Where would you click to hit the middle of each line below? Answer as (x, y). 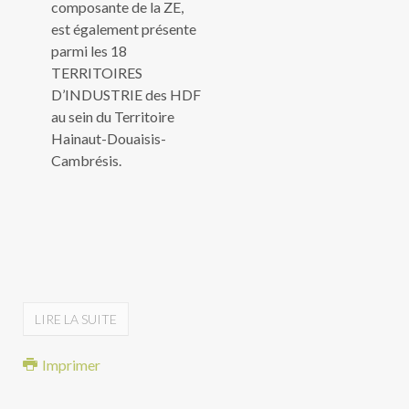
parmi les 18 (89, 51)
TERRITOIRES (97, 73)
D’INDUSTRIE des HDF (126, 94)
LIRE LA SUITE (76, 319)
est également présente (124, 29)
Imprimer (70, 365)
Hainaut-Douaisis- (109, 138)
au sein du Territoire (113, 116)
